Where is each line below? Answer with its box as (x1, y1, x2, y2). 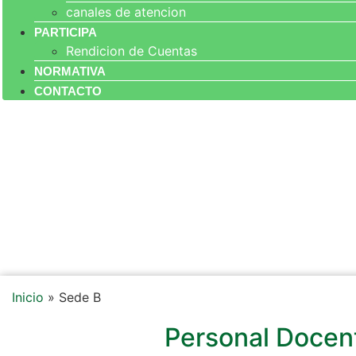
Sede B (59, 289, 101, 305)
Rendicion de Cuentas (66, 43, 197, 59)
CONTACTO (34, 84, 102, 98)
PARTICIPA (34, 25, 97, 39)
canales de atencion (66, 4, 186, 20)
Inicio (12, 289, 44, 305)
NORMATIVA (34, 64, 106, 78)
